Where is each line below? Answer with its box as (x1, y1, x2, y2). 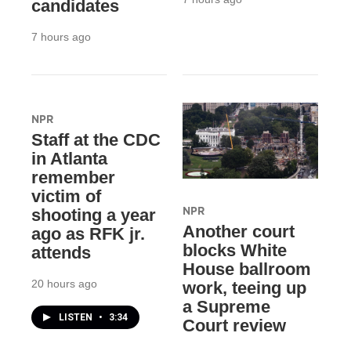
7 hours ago (31, 31, 91, 44)
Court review (182, 315, 286, 335)
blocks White (182, 240, 287, 260)
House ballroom (182, 259, 311, 279)
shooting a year (31, 205, 156, 226)
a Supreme (182, 296, 270, 317)
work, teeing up (182, 277, 306, 298)
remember (31, 168, 115, 188)
